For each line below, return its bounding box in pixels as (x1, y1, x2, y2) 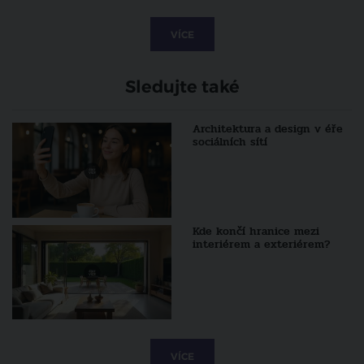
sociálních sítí (192, 133, 267, 151)
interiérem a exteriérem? (192, 235, 331, 253)
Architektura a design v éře (192, 120, 343, 138)
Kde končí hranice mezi (192, 222, 319, 240)
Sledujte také (124, 75, 240, 98)
